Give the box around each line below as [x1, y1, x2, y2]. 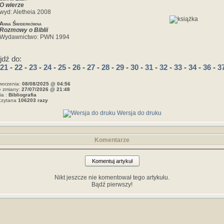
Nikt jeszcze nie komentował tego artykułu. [54, 174, 169, 181]
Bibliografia [8, 92, 36, 97]
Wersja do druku [115, 109, 161, 116]
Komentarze [94, 136, 129, 143]
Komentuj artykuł [91, 158, 132, 164]
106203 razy [18, 97, 48, 103]
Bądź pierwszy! [91, 181, 132, 188]
